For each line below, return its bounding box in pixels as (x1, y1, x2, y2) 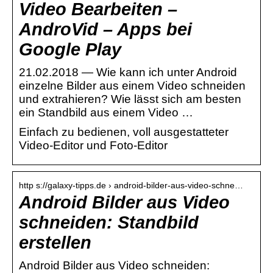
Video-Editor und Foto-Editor (19, 138, 168, 152)
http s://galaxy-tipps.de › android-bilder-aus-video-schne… (19, 180, 243, 190)
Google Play (19, 39, 121, 59)
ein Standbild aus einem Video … (19, 105, 193, 119)
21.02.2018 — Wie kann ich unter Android (19, 65, 237, 79)
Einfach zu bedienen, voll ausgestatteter (19, 125, 229, 138)
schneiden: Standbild (19, 212, 199, 232)
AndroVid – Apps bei (19, 19, 192, 39)
